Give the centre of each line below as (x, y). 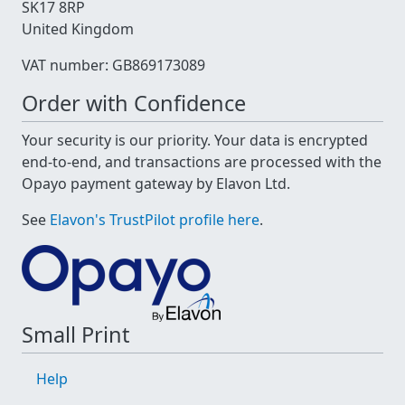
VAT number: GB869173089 (113, 66)
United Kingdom (78, 29)
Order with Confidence (134, 104)
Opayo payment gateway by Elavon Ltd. (156, 184)
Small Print (75, 335)
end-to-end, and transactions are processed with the (202, 162)
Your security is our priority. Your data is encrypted (195, 141)
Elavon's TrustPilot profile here (155, 220)
